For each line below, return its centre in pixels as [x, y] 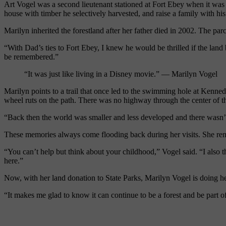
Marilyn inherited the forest [47, 30]
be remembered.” [31, 56]
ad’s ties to [48, 47]
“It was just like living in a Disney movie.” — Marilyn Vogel [121, 74]
